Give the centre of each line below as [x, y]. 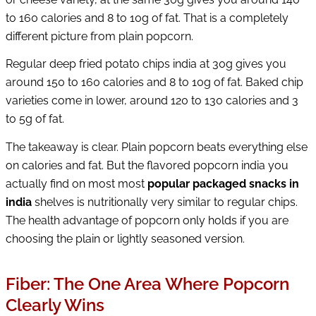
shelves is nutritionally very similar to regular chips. [165, 202]
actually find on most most [77, 183]
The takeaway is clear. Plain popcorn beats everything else [157, 147]
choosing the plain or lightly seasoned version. [125, 238]
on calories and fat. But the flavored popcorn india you [147, 165]
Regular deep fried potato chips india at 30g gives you [146, 64]
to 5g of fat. [35, 119]
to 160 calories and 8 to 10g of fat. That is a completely [147, 18]
